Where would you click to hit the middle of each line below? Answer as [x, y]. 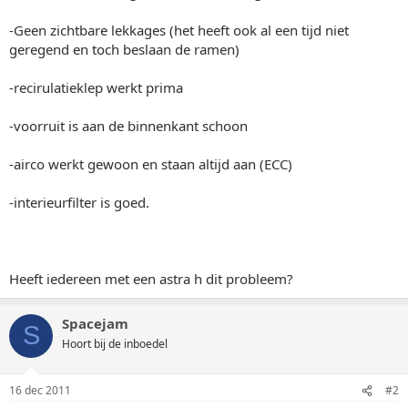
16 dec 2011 [40, 390]
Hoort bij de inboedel [115, 343]
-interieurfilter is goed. [79, 202]
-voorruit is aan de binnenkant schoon [128, 125]
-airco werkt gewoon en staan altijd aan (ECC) [151, 163]
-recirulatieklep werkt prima [96, 87]
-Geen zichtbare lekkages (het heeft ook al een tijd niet [179, 30]
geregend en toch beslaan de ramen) [124, 49]
